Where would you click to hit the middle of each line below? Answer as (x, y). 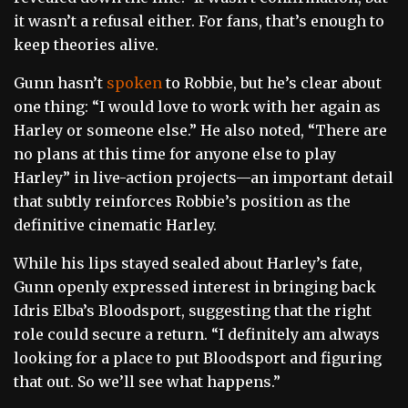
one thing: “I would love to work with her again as (197, 107)
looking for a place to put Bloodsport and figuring (198, 358)
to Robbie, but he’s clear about (272, 83)
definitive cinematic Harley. (115, 225)
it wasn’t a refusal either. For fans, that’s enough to (199, 21)
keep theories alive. (86, 45)
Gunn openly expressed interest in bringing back (195, 287)
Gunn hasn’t (60, 83)
